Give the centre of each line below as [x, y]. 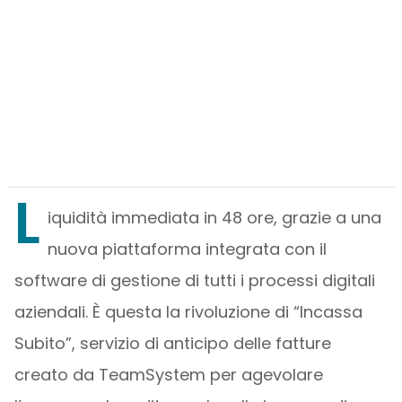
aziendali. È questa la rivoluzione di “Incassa [188, 312]
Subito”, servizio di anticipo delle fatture [172, 343]
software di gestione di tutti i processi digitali [194, 280]
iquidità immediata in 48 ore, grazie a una [214, 218]
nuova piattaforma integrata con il [187, 249]
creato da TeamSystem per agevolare [168, 375]
